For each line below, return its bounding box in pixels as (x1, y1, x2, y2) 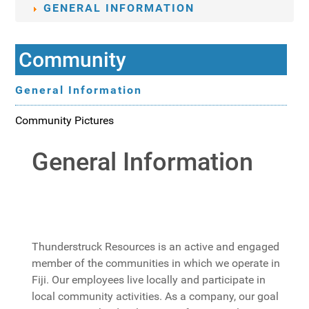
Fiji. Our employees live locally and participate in (32, 273, 266, 287)
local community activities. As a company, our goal (32, 290, 279, 303)
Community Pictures (15, 114, 114, 128)
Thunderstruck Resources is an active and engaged (32, 240, 280, 254)
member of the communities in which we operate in (32, 257, 281, 270)
